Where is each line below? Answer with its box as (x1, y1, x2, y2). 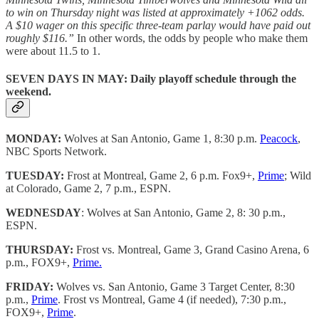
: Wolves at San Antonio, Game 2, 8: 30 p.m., (81, 206, 286, 219)
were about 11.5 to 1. (6, 44, 100, 57)
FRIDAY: (6, 281, 53, 293)
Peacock (260, 132, 298, 145)
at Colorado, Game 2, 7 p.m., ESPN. (6, 182, 171, 195)
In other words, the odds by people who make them (74, 31, 308, 44)
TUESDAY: (6, 169, 64, 182)
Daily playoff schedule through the (127, 72, 296, 85)
